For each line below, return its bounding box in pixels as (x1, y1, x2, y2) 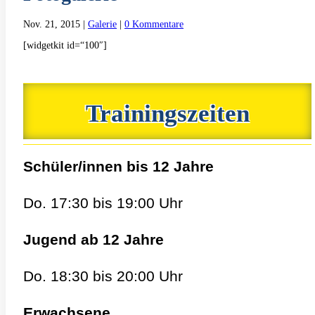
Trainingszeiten (85, 99, 250, 127)
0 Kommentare (124, 18, 184, 30)
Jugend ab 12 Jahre (23, 231, 164, 248)
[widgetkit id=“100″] (23, 39, 107, 51)
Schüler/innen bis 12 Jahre (23, 158, 214, 175)
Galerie (88, 18, 117, 30)
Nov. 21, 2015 (23, 18, 80, 30)
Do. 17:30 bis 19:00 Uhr (23, 195, 183, 212)
